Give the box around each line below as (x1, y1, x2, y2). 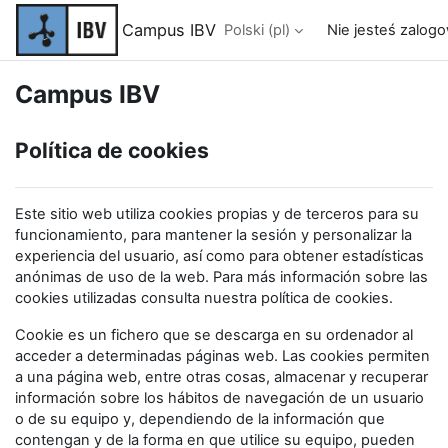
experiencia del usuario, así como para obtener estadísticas (15, 247, 424, 265)
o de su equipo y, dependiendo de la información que (15, 410, 385, 428)
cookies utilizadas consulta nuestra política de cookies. (15, 289, 393, 307)
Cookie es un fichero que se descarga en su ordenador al (15, 326, 413, 344)
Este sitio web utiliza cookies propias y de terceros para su (15, 205, 419, 223)
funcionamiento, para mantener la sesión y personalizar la (15, 226, 412, 244)
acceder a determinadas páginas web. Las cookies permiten (15, 347, 430, 365)
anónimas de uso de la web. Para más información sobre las (15, 268, 428, 286)
